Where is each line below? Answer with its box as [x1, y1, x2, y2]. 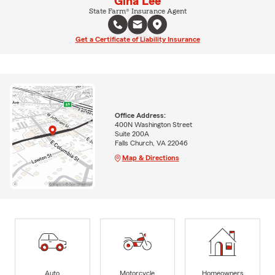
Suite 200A [114, 130, 149, 137]
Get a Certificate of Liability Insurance [75, 36, 200, 44]
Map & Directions [122, 153, 179, 161]
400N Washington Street [114, 120, 192, 128]
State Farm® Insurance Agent [88, 7, 187, 15]
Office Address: [114, 111, 166, 119]
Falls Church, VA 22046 [114, 139, 188, 147]
